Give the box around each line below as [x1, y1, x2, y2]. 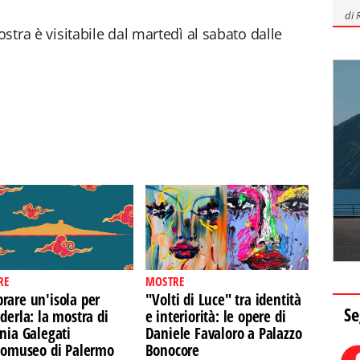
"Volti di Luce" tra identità [145, 289, 302, 310]
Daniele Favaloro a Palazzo [145, 323, 302, 344]
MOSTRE [145, 273, 185, 289]
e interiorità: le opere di [145, 306, 286, 327]
